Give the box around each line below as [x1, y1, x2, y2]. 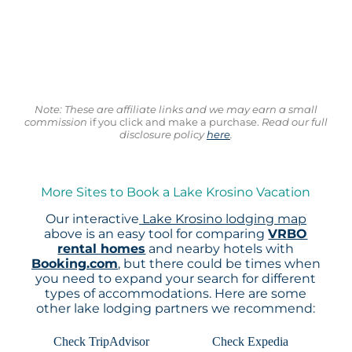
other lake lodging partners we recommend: [36, 301, 316, 317]
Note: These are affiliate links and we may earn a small [34, 102, 317, 115]
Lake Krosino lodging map [138, 211, 306, 227]
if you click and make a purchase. [86, 115, 259, 128]
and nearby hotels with [145, 241, 295, 257]
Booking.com [31, 256, 118, 272]
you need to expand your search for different [35, 271, 317, 287]
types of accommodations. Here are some [45, 286, 307, 302]
